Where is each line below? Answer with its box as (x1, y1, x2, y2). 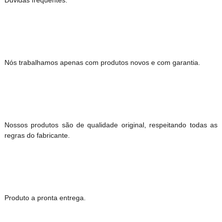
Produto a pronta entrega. (4, 193, 86, 202)
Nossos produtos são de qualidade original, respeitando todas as (4, 120, 218, 129)
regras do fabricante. (4, 131, 70, 139)
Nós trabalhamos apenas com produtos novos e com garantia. (4, 58, 200, 66)
